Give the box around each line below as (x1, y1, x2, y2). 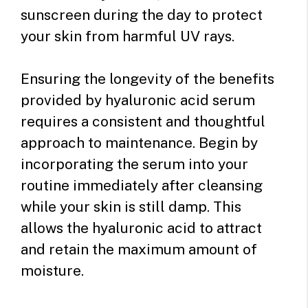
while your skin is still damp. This (21, 198, 241, 216)
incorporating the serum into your (21, 155, 248, 173)
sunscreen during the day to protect (21, 5, 263, 23)
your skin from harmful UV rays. (21, 27, 234, 45)
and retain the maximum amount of (21, 241, 257, 258)
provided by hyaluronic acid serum (21, 91, 255, 109)
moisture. (21, 262, 84, 280)
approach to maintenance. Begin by (21, 134, 258, 152)
